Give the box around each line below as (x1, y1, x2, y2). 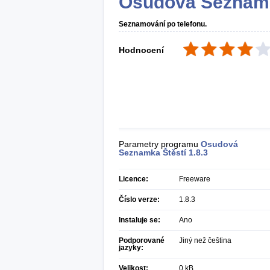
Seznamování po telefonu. (119, 20, 207, 28)
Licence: (119, 175, 148, 183)
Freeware (179, 175, 210, 183)
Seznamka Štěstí (119, 148, 186, 157)
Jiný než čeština (179, 236, 231, 245)
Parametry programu (119, 139, 201, 149)
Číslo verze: (119, 195, 160, 204)
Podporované (119, 236, 165, 245)
